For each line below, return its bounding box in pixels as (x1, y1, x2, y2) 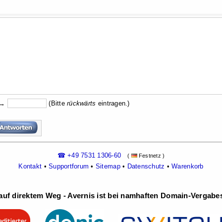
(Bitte (47, 100, 67, 108)
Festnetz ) (137, 153, 165, 159)
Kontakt (18, 163, 42, 170)
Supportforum (49, 163, 89, 170)
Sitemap (95, 163, 120, 170)
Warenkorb (171, 163, 204, 170)
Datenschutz (127, 163, 165, 170)
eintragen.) (96, 100, 130, 108)
